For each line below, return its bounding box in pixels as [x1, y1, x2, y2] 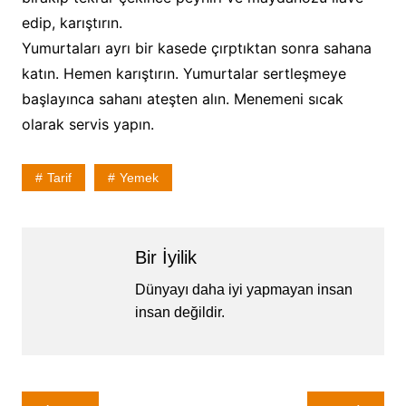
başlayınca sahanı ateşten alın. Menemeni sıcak [21, 89, 343, 108]
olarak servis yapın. [21, 114, 154, 133]
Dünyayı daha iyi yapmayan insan [134, 281, 353, 297]
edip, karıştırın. [21, 13, 122, 32]
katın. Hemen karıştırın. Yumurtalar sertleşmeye [21, 63, 346, 82]
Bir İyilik [134, 246, 197, 267]
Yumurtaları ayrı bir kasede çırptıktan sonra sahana [21, 38, 372, 57]
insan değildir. [134, 304, 225, 320]
